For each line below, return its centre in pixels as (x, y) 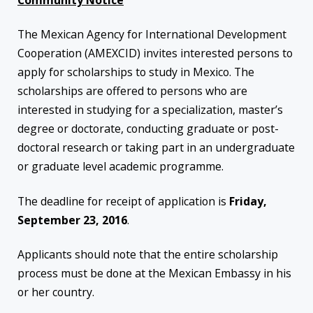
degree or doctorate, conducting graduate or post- (148, 129)
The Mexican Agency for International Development (152, 35)
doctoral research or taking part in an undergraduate (156, 148)
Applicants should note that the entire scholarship (148, 254)
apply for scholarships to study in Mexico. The (136, 72)
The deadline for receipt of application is (123, 201)
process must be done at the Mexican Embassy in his (154, 273)
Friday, (248, 201)
